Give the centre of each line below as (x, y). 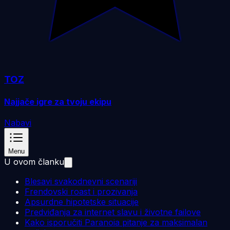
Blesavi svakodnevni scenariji (81, 181)
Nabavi (18, 122)
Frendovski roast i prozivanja (81, 191)
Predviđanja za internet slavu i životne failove (113, 212)
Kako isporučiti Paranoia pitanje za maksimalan (116, 222)
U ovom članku (34, 161)
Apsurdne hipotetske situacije (82, 202)
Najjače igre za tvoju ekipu (58, 101)
